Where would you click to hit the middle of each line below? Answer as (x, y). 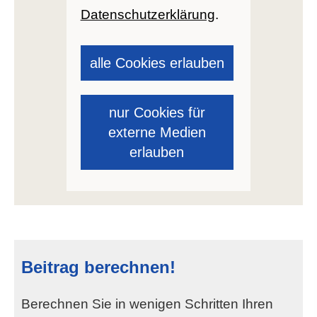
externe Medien (157, 132)
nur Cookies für (157, 112)
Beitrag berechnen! (98, 267)
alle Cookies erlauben (157, 63)
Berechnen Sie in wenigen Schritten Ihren (147, 304)
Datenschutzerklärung (148, 15)
